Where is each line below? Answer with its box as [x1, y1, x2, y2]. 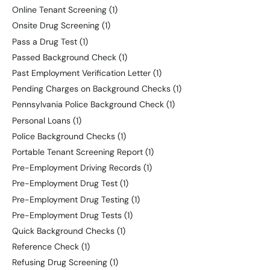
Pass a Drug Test [12, 36, 77, 47]
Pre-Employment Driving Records [12, 162, 141, 174]
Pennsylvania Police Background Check [12, 99, 164, 110]
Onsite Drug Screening [12, 20, 99, 31]
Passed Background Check [12, 51, 116, 63]
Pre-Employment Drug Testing [12, 193, 129, 205]
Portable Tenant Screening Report [12, 146, 143, 157]
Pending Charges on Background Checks [12, 83, 171, 95]
